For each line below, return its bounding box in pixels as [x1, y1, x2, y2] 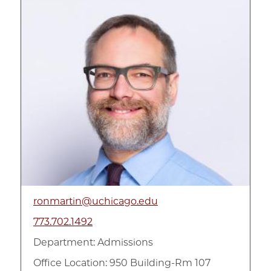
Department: [33, 236, 95, 248]
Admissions [97, 236, 153, 248]
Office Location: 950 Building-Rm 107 [33, 256, 211, 269]
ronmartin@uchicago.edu [33, 195, 158, 207]
